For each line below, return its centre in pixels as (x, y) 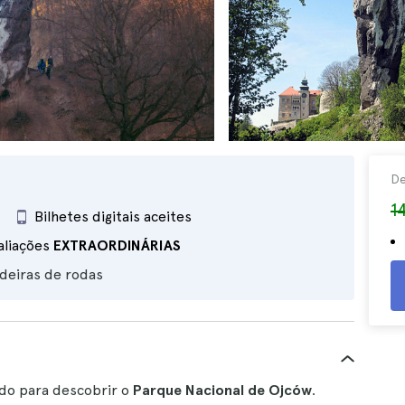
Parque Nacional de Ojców (222, 390)
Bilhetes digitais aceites (113, 217)
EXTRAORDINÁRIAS (117, 245)
